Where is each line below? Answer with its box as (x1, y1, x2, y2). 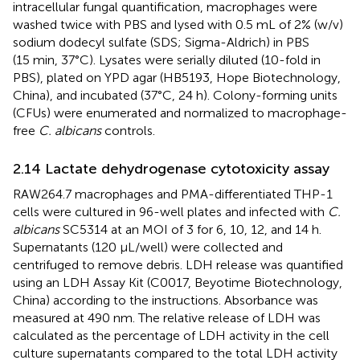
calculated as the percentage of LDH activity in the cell (13, 327, 329, 343)
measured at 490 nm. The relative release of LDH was (13, 309, 321, 325)
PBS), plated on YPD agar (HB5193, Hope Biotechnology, (13, 69, 341, 85)
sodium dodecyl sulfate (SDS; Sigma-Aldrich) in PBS (13, 34, 309, 50)
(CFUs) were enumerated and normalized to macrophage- (13, 104, 347, 121)
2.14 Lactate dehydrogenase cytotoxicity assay (13, 159, 329, 178)
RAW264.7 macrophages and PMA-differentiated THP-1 (13, 186, 333, 202)
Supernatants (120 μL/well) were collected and (13, 239, 283, 255)
